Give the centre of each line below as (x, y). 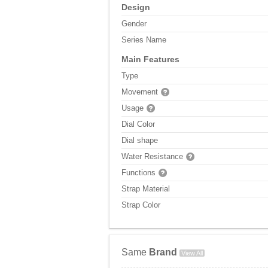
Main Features (150, 59)
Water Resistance (152, 156)
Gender (134, 24)
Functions (138, 173)
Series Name (144, 40)
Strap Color (141, 205)
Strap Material (146, 189)
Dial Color (138, 124)
